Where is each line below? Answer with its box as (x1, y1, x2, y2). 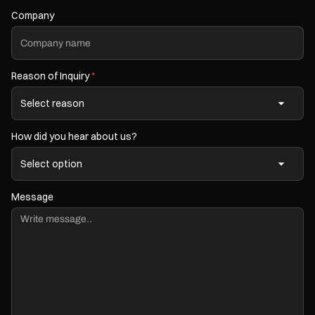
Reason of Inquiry (11, 70, 91, 82)
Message (11, 191, 53, 203)
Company (11, 9, 54, 22)
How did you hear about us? (11, 130, 137, 143)
